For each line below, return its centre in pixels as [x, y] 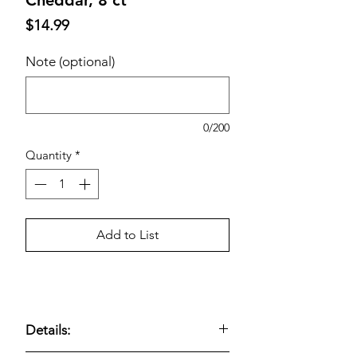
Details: [48, 330]
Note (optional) [70, 61]
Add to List [127, 235]
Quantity [49, 155]
